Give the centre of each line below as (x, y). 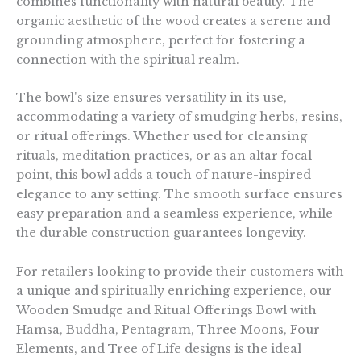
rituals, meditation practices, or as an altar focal (164, 156)
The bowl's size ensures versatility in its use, (151, 98)
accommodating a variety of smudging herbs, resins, (179, 117)
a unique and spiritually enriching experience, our (174, 290)
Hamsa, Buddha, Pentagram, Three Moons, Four (168, 329)
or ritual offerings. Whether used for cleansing (162, 137)
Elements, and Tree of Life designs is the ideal (159, 349)
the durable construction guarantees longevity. (163, 233)
